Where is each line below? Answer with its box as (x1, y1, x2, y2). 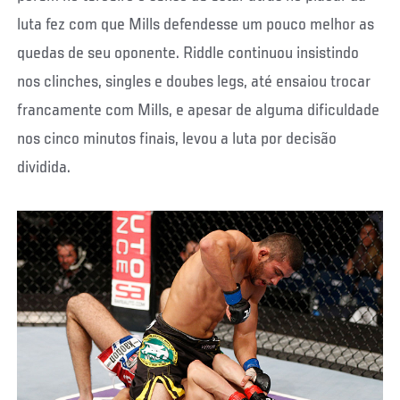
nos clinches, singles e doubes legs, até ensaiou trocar (17, 73, 371, 92)
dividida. (17, 159, 71, 178)
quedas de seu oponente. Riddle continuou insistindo (17, 45, 360, 63)
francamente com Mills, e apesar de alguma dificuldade (17, 102, 380, 121)
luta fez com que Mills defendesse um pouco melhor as (17, 16, 375, 35)
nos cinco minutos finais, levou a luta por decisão (17, 130, 337, 149)
